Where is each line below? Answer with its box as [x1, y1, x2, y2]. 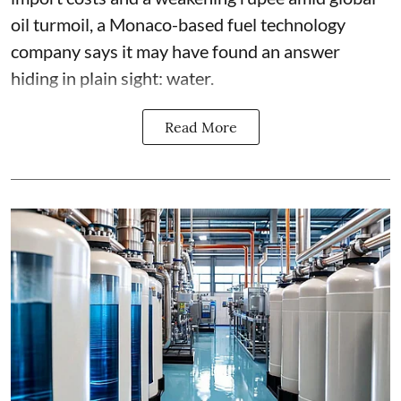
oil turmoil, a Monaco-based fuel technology [11, 13, 346, 35]
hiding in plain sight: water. [11, 66, 214, 89]
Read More [164, 117, 237, 136]
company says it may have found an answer [11, 39, 340, 62]
